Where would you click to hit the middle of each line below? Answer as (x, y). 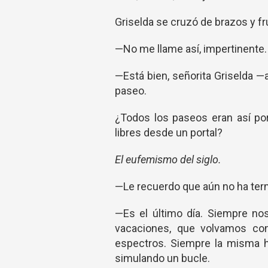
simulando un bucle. (162, 258)
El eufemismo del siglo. (168, 159)
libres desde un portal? (169, 133)
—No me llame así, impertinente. (191, 49)
